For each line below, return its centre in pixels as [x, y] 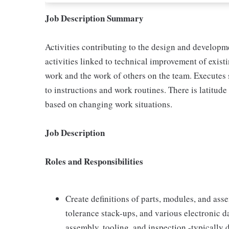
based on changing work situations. [109, 104]
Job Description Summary [94, 18]
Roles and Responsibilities [94, 161]
